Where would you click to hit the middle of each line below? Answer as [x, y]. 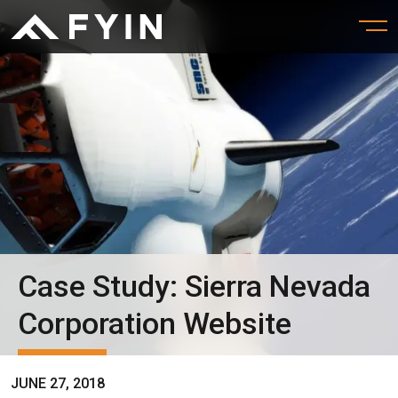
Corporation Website [155, 323]
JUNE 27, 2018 [58, 383]
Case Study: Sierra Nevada [194, 286]
